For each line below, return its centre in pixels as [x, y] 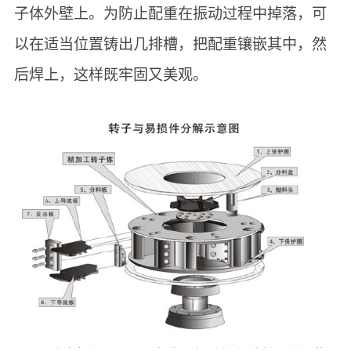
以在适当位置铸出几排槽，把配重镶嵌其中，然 [170, 44]
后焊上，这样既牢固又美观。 [110, 74]
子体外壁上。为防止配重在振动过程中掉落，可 [170, 13]
